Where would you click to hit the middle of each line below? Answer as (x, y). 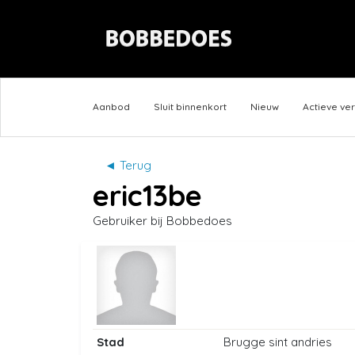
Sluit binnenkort (190, 107)
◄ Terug (128, 166)
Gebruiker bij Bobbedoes (162, 221)
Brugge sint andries (278, 342)
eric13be (147, 196)
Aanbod (111, 107)
